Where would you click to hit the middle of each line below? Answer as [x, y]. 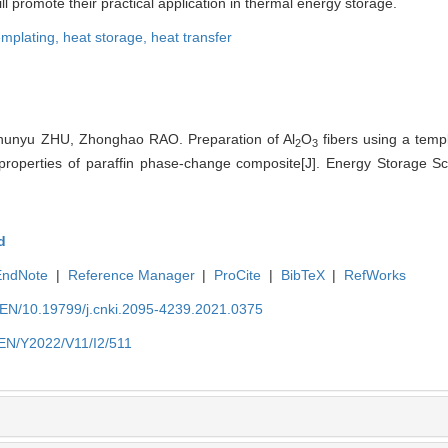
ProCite [238, 275]
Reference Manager [131, 275]
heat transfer [191, 37]
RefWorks [375, 275]
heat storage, [107, 37]
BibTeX [302, 275]
